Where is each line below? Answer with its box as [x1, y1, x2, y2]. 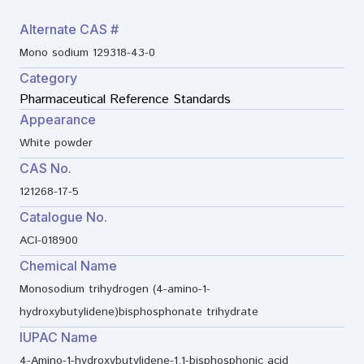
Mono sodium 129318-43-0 [19, 45, 155, 62]
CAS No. [19, 160, 71, 177]
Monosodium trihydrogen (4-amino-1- [19, 281, 210, 298]
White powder [19, 135, 93, 152]
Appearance [19, 111, 96, 128]
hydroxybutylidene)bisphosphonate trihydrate [19, 304, 258, 321]
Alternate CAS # [19, 21, 119, 38]
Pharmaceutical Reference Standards [19, 90, 231, 110]
